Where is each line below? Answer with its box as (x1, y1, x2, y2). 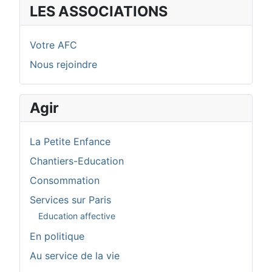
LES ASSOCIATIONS (30, 2, 168, 21)
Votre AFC (30, 39, 77, 52)
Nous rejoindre (30, 58, 97, 71)
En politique (30, 230, 84, 243)
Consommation (30, 174, 100, 187)
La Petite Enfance (30, 135, 110, 148)
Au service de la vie (30, 250, 120, 262)
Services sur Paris (30, 194, 111, 206)
